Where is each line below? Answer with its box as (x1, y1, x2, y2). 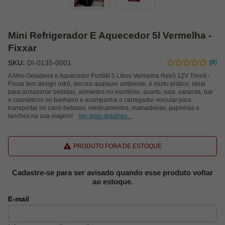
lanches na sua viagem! (8, 113, 74, 120)
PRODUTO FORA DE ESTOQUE (73, 142, 162, 150)
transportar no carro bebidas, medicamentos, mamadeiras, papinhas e (8, 104, 199, 112)
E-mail (8, 195, 29, 203)
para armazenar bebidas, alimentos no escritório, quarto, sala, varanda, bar (8, 88, 213, 96)
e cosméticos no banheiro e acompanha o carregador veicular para (8, 96, 191, 104)
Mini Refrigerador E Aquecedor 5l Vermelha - (8, 30, 211, 41)
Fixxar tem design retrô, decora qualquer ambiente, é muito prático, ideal (8, 80, 205, 88)
